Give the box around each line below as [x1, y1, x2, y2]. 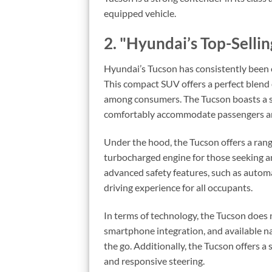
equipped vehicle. [104, 7, 176, 19]
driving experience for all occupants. [104, 182, 253, 194]
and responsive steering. [104, 254, 205, 267]
